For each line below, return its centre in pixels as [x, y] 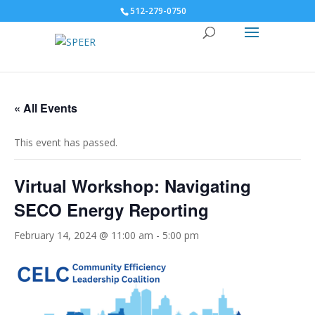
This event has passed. [66, 142]
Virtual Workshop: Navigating [133, 186]
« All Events [46, 108]
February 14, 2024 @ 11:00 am [84, 235]
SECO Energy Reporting [111, 210]
